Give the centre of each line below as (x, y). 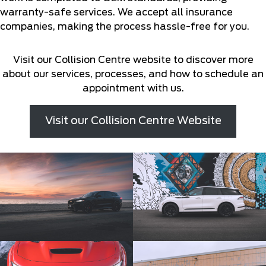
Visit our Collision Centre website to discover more (133, 60)
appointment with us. (133, 88)
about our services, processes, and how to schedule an (133, 74)
